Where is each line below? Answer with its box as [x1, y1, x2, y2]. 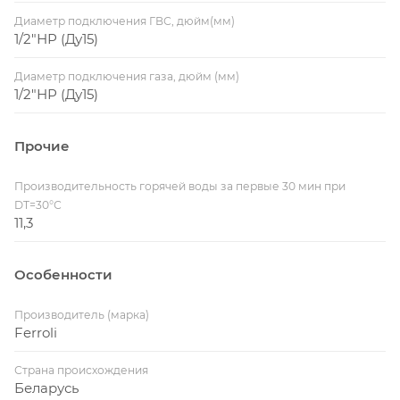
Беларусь [14, 379, 79, 396]
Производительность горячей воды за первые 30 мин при [14, 179, 346, 193]
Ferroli [14, 323, 57, 341]
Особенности [14, 265, 112, 283]
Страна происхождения [14, 362, 148, 377]
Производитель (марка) [14, 307, 149, 321]
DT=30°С [14, 197, 62, 212]
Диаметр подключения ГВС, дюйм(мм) [14, 13, 235, 28]
